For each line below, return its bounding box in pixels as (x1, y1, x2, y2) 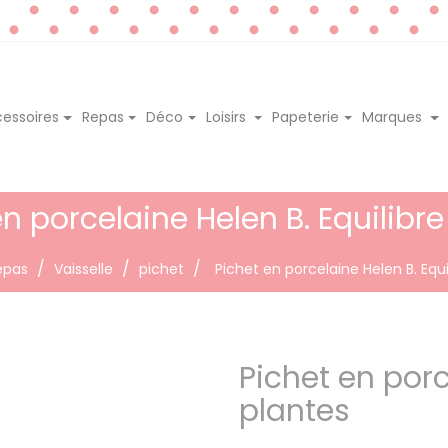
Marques (362, 106, 426, 127)
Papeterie (272, 106, 340, 127)
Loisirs (205, 106, 250, 127)
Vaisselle (54, 258, 113, 279)
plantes (239, 390, 350, 432)
